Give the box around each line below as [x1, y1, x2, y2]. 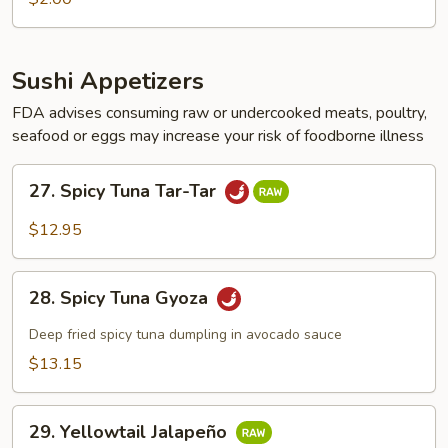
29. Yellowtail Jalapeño [29, 419, 232, 444]
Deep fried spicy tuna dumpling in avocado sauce [29, 324, 342, 344]
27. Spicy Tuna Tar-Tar [29, 178, 221, 203]
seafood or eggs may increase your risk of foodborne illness [12, 124, 424, 147]
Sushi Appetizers [12, 64, 204, 97]
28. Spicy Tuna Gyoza [29, 285, 213, 310]
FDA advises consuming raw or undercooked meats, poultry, [12, 101, 427, 124]
